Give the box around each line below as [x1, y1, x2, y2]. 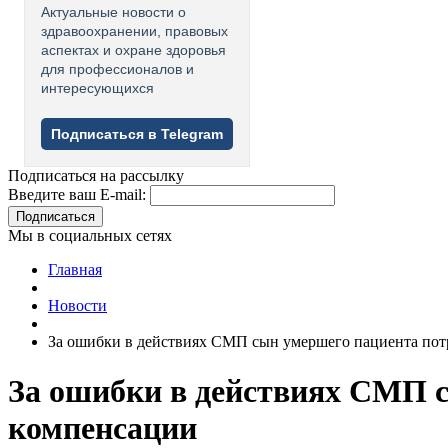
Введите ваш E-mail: [8, 186, 146, 204]
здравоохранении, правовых [41, 23, 228, 40]
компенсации [8, 409, 197, 446]
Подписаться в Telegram [51, 126, 223, 143]
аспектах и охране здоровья [41, 42, 226, 59]
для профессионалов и [41, 61, 194, 78]
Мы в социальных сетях [8, 227, 172, 245]
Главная [48, 261, 102, 279]
